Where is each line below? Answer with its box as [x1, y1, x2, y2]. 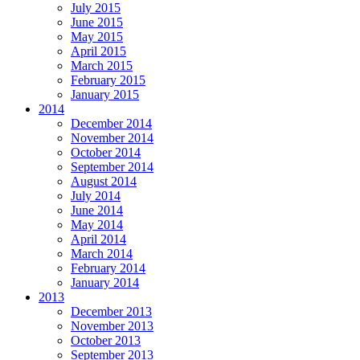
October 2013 [71, 333, 141, 347]
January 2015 [71, 87, 139, 101]
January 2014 [71, 275, 139, 289]
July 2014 [71, 188, 121, 202]
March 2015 [71, 58, 133, 72]
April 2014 [71, 231, 126, 246]
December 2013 [71, 304, 152, 318]
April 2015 [71, 43, 126, 58]
